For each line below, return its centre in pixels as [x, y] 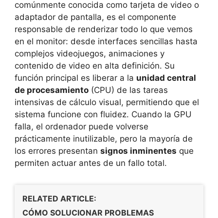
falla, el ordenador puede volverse [82, 126]
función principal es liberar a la [75, 78]
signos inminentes [138, 151]
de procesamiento [52, 90]
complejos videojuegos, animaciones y [90, 53]
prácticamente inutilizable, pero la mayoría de [104, 138]
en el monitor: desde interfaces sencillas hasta [106, 41]
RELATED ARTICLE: [59, 198]
